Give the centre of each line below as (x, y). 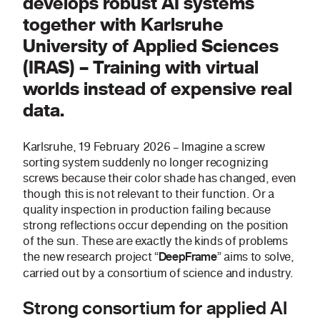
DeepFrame (187, 257)
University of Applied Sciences (151, 46)
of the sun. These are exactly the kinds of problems (155, 241)
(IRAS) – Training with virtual (141, 68)
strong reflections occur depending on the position (156, 225)
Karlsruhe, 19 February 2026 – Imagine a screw (144, 147)
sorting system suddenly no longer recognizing (146, 162)
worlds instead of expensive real (157, 89)
